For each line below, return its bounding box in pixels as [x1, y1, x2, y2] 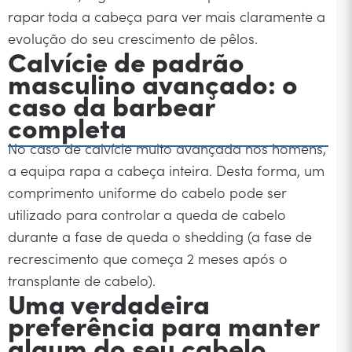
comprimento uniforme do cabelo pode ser [8, 181, 286, 202]
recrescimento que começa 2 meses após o [8, 247, 288, 268]
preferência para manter [8, 305, 319, 343]
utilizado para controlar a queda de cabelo [8, 203, 286, 224]
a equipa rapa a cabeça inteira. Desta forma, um [8, 159, 324, 180]
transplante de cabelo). [8, 269, 156, 290]
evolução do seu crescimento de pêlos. [8, 27, 258, 48]
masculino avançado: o [8, 63, 298, 101]
